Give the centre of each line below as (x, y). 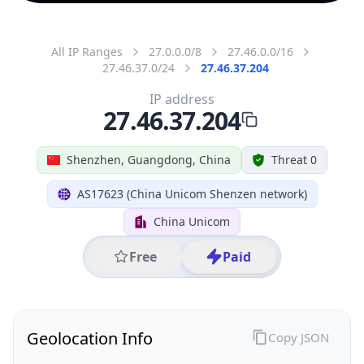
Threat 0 (294, 159)
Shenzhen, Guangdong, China (149, 159)
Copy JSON (298, 337)
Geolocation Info (90, 338)
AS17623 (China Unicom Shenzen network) (192, 193)
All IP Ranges (87, 51)
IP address (182, 99)
